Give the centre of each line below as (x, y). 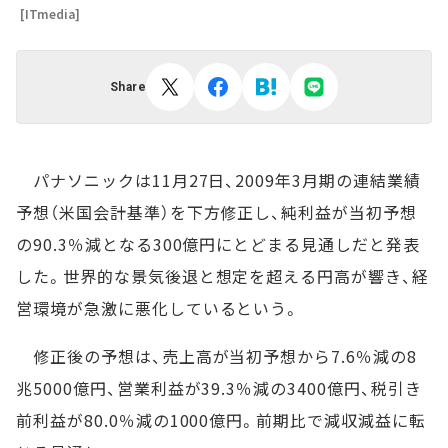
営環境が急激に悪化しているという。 (158, 308)
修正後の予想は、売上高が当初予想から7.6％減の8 (216, 356)
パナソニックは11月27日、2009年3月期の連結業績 (218, 180)
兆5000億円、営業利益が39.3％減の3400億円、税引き (219, 388)
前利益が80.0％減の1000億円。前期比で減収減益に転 (221, 420)
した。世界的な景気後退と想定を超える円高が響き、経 (222, 276)
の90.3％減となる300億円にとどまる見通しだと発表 (218, 244)
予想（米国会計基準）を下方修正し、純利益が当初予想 (216, 212)
